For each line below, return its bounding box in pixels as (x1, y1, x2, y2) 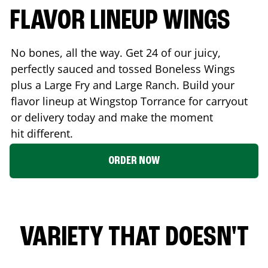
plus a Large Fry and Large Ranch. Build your (11, 77, 234, 92)
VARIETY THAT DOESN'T (19, 223, 249, 252)
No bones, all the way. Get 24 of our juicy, (11, 45, 221, 60)
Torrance (141, 93, 185, 108)
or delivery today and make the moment (11, 109, 213, 124)
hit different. (11, 126, 76, 141)
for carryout (185, 93, 248, 108)
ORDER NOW (108, 154, 160, 167)
